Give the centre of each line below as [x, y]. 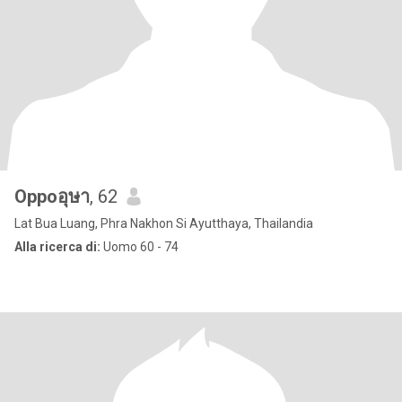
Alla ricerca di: [57, 247]
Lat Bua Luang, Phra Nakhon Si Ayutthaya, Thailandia [164, 223]
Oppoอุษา [52, 197]
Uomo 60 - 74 [140, 247]
